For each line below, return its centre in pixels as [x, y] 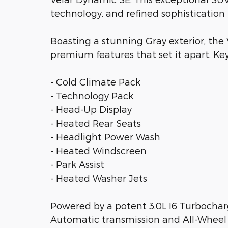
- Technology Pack [92, 95]
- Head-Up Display [91, 109]
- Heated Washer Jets [99, 178]
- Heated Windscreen [98, 150]
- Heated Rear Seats [96, 123]
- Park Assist [77, 164]
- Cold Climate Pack [95, 81]
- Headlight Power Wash [105, 136]
